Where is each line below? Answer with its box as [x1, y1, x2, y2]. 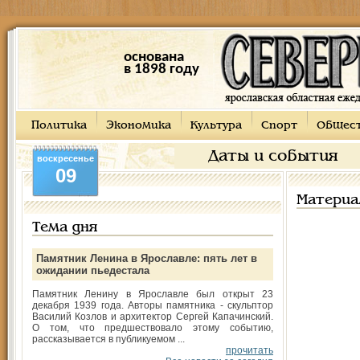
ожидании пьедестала [36, 264, 149, 276]
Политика [31, 121, 87, 131]
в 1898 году [123, 62, 199, 77]
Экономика [106, 121, 171, 131]
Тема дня [32, 221, 97, 235]
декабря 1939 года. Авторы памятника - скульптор [32, 300, 273, 311]
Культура [190, 121, 242, 131]
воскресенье [37, 153, 94, 163]
